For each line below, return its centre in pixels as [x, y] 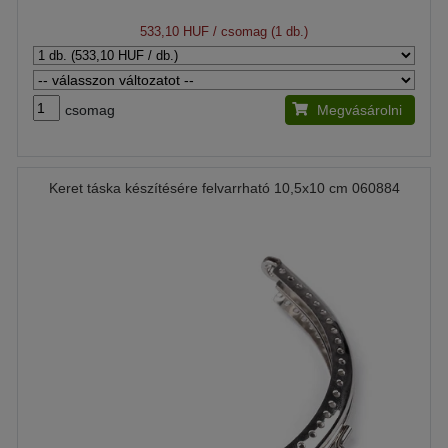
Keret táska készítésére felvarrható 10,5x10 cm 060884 [224, 187]
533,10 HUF [174, 31]
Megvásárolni [359, 109]
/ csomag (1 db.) [258, 31]
